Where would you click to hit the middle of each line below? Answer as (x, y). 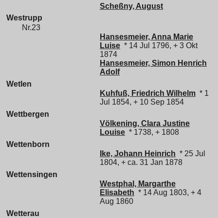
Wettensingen (32, 174)
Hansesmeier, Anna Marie (146, 37)
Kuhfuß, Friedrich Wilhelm (148, 93)
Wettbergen (28, 114)
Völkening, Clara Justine (145, 124)
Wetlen (19, 84)
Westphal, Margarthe (138, 184)
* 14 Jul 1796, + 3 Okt (159, 46)
